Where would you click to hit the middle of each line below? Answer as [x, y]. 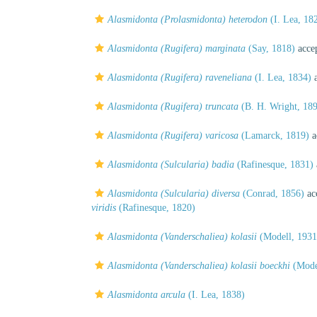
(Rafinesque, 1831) [274, 165]
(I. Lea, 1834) [282, 77]
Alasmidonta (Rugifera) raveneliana [180, 77]
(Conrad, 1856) [272, 194]
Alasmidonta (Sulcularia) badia [171, 165]
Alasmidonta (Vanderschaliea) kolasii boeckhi [199, 266]
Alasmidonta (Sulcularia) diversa [174, 194]
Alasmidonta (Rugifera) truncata [173, 106]
